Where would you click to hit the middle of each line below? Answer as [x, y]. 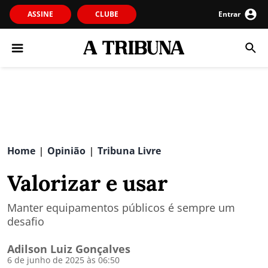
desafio [26, 221]
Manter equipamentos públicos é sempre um [121, 208]
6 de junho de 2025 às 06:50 [63, 260]
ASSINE [40, 14]
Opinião [66, 151]
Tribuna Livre [129, 151]
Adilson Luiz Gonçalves [69, 249]
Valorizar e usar [87, 183]
